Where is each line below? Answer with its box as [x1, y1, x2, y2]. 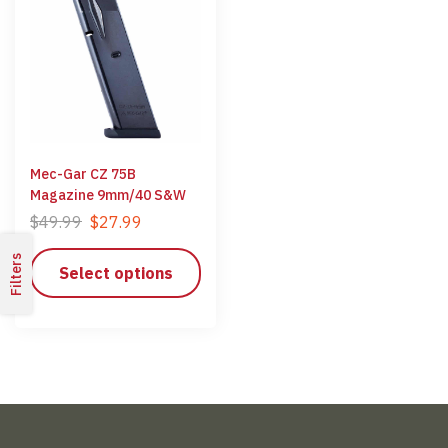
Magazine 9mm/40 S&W [30, 185, 186, 204]
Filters [7, 252, 25, 296]
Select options [58, 262, 173, 283]
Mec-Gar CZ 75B [30, 164, 136, 183]
